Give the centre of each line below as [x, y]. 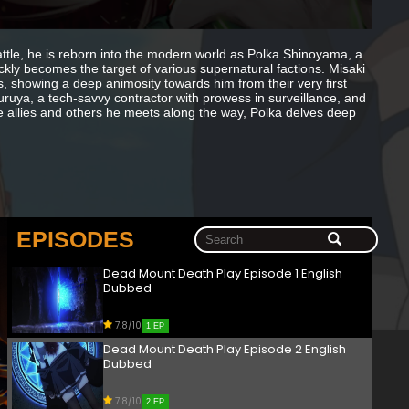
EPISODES [75, 240]
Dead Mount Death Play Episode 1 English [223, 274]
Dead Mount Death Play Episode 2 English [225, 350]
